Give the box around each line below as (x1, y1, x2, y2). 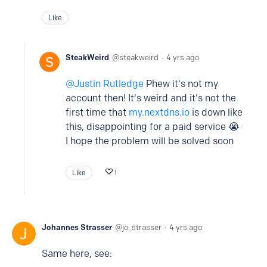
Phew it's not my (144, 78, 218, 90)
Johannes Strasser (42, 222, 112, 232)
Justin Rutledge (74, 78, 144, 90)
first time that (66, 107, 129, 119)
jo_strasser (122, 222, 162, 232)
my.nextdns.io (129, 107, 190, 119)
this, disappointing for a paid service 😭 (66, 121, 240, 133)
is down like (190, 107, 243, 119)
